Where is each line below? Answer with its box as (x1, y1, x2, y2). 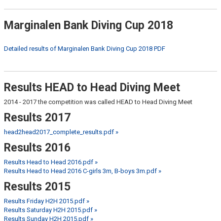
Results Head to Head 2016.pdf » (4, 158, 98, 166)
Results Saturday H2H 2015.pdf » (4, 206, 97, 214)
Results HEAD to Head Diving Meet (4, 81, 180, 94)
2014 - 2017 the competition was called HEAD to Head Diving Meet (4, 98, 192, 106)
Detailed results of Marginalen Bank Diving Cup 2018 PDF (4, 45, 165, 52)
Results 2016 (4, 141, 71, 154)
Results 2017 (4, 111, 71, 124)
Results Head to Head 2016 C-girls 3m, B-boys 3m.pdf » (4, 167, 161, 175)
